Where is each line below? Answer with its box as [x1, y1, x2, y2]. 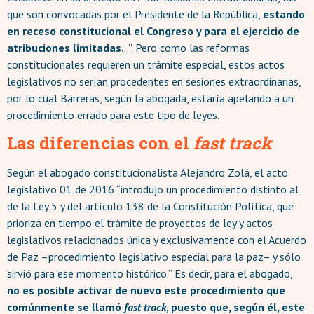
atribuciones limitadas [7, 41, 121, 55]
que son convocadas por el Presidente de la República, [7, 7, 263, 22]
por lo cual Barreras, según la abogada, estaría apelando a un [7, 91, 294, 106]
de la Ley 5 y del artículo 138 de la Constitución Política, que [7, 199, 294, 214]
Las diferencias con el [7, 132, 193, 155]
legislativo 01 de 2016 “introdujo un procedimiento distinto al [7, 182, 299, 197]
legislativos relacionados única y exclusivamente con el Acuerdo [7, 233, 306, 247]
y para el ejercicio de [196, 24, 299, 39]
